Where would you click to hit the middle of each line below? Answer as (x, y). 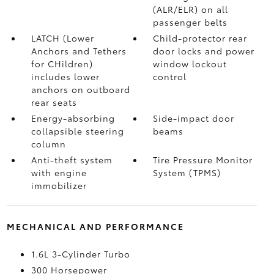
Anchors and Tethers (79, 51)
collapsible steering (77, 131)
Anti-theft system (72, 160)
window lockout (190, 64)
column (48, 144)
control (170, 76)
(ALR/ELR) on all (191, 9)
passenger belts (191, 22)
